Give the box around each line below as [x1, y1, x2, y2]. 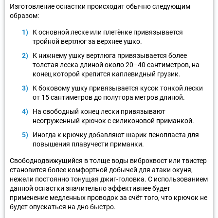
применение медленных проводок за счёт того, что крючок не [10, 193, 207, 201]
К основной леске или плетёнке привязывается [33, 28, 183, 36]
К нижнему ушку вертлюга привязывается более [33, 51, 187, 59]
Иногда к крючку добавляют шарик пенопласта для [33, 130, 199, 139]
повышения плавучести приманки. [33, 140, 144, 148]
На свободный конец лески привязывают [33, 107, 165, 115]
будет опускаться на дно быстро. [10, 202, 116, 211]
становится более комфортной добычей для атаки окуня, [10, 165, 193, 174]
